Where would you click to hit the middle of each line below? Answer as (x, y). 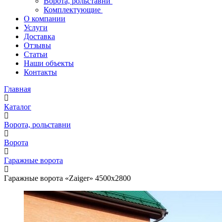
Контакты (40, 72)
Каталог (18, 107)
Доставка (39, 37)
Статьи (36, 55)
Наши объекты (49, 63)
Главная (17, 89)
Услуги (36, 28)
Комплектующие (73, 10)
